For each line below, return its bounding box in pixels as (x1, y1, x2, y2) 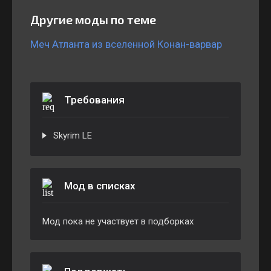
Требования (64, 93, 125, 106)
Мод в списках (64, 179, 135, 192)
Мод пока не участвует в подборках (42, 216, 194, 227)
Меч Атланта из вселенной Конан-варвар (30, 38, 222, 50)
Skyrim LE (53, 130, 92, 141)
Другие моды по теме (30, 12, 156, 27)
